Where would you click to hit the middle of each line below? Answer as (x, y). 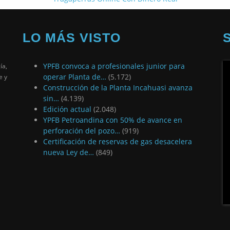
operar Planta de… (75, 76)
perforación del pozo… (82, 130)
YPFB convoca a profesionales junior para (114, 66)
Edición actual (67, 109)
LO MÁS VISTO (72, 37)
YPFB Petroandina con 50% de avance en (113, 120)
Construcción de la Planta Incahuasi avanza (118, 87)
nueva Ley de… (69, 152)
